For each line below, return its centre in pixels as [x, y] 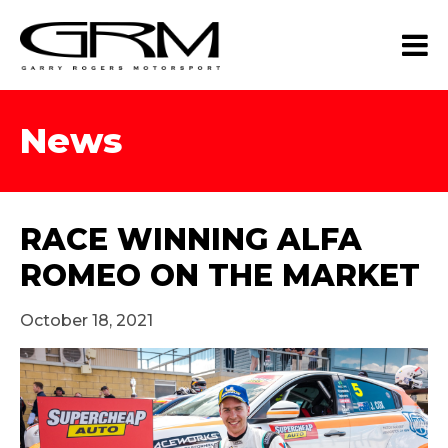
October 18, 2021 [86, 320]
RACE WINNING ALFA [191, 239]
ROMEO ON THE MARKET [220, 275]
